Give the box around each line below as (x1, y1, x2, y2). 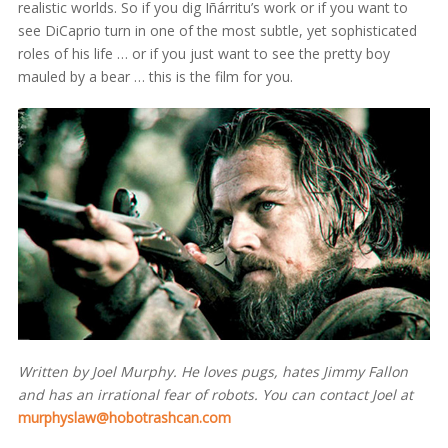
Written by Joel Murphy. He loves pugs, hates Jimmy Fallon (17, 362, 408, 382)
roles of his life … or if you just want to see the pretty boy (17, 43, 390, 63)
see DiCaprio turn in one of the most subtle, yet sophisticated (17, 20, 417, 40)
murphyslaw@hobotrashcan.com (17, 408, 231, 428)
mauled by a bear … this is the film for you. (17, 66, 293, 86)
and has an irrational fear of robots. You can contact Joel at (17, 385, 413, 405)
